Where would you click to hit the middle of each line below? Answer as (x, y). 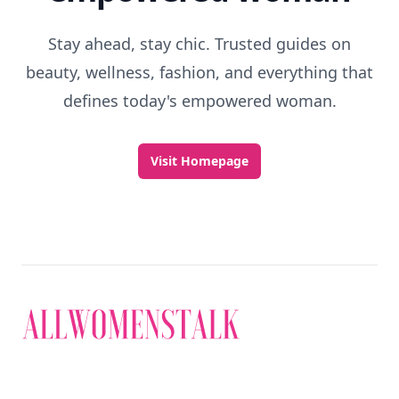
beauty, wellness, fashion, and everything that (199, 72)
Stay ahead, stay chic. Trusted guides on (199, 44)
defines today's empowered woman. (199, 101)
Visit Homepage (199, 161)
